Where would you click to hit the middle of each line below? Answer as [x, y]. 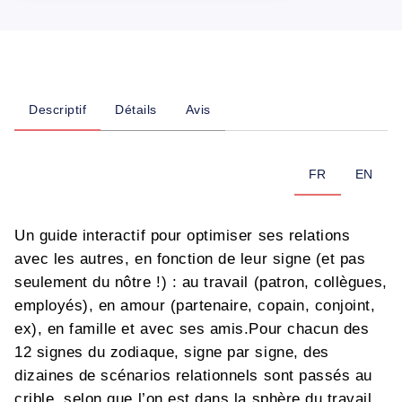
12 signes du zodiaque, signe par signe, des [172, 352]
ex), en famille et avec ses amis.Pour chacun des [192, 329]
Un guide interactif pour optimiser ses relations [183, 236]
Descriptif [57, 109]
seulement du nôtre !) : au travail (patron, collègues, [201, 282]
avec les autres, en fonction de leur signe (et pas [190, 259]
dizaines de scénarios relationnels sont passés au [193, 376]
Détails [136, 109]
